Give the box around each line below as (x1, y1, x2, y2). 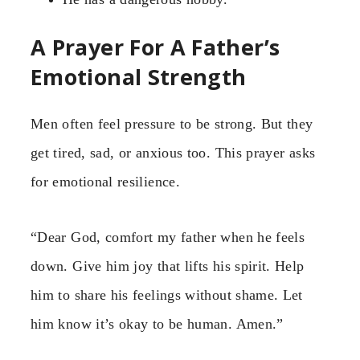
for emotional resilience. (31, 174, 180, 190)
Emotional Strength (31, 61, 247, 92)
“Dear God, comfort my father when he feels (31, 228, 305, 245)
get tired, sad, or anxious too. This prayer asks (31, 145, 316, 162)
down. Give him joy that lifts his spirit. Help (31, 257, 305, 274)
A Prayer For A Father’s (31, 31, 280, 62)
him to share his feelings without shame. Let (31, 286, 303, 303)
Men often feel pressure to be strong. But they (31, 116, 313, 133)
